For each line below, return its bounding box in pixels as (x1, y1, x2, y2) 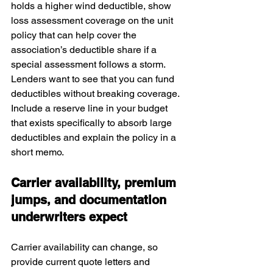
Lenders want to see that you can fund (11, 73, 177, 85)
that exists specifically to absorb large (11, 117, 174, 129)
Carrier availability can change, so (11, 241, 160, 253)
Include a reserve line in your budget (11, 102, 170, 114)
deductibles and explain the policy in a (11, 132, 179, 143)
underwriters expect (11, 210, 127, 224)
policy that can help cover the (11, 29, 139, 41)
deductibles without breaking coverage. (11, 88, 182, 99)
